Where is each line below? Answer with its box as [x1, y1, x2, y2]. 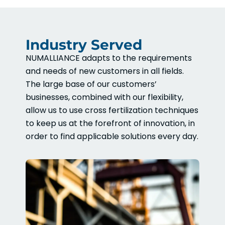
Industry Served [26, 36, 143, 53]
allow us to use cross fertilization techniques [26, 104, 199, 116]
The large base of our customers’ [26, 78, 157, 90]
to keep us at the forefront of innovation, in [26, 117, 195, 129]
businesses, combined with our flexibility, [26, 91, 184, 103]
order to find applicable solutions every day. [26, 130, 199, 142]
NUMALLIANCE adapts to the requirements [26, 52, 192, 64]
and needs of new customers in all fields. [26, 65, 184, 77]
